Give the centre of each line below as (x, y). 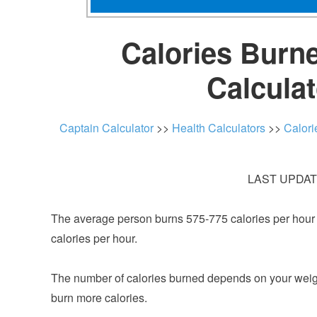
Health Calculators (219, 127)
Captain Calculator (106, 127)
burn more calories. (99, 297)
